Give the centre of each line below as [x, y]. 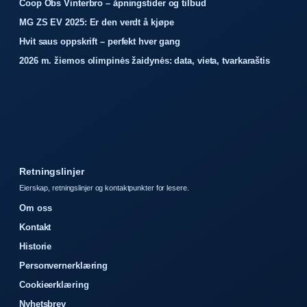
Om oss [36, 208]
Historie [36, 246]
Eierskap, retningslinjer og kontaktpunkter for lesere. [104, 187]
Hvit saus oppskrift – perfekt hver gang [100, 41]
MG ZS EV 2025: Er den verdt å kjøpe [97, 22]
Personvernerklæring [64, 265]
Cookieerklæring [54, 284]
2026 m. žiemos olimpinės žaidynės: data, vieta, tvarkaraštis [145, 60]
